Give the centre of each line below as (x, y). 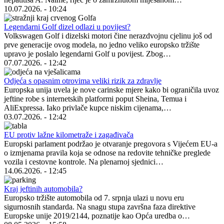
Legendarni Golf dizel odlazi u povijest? (67, 26)
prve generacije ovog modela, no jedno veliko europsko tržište (102, 44)
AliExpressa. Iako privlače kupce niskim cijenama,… (88, 107)
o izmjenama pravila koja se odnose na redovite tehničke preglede (107, 152)
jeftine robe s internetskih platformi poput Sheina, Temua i (95, 98)
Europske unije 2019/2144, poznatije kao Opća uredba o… (97, 215)
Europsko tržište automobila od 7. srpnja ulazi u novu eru (94, 197)
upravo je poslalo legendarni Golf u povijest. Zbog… (87, 53)
